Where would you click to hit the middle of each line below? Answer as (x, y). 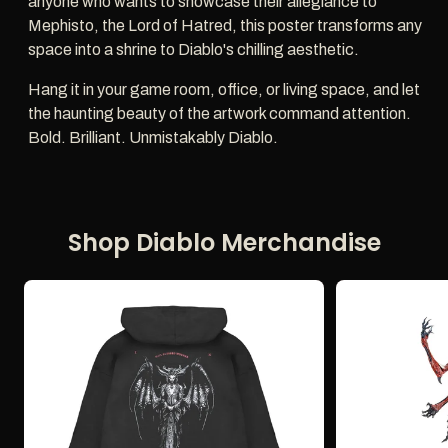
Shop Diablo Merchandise (224, 242)
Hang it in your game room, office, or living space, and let (224, 89)
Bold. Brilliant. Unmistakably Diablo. (153, 137)
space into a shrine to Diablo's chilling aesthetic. (193, 49)
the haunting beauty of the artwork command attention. (219, 113)
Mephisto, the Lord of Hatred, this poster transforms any (225, 25)
